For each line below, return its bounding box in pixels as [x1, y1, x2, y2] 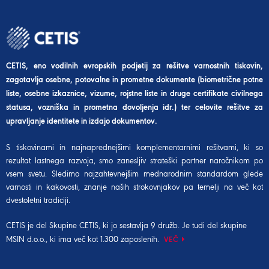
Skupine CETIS [49, 221, 98, 231]
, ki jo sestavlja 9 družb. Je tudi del [98, 221, 220, 231]
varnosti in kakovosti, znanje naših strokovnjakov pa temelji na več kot [6, 183, 263, 192]
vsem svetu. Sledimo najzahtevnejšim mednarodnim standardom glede [6, 169, 263, 179]
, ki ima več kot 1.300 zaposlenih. [46, 235, 164, 244]
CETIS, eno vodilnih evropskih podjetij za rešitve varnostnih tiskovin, [6, 61, 263, 71]
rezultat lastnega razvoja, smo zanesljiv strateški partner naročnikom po [6, 156, 263, 166]
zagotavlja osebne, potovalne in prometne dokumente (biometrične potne [6, 74, 263, 85]
